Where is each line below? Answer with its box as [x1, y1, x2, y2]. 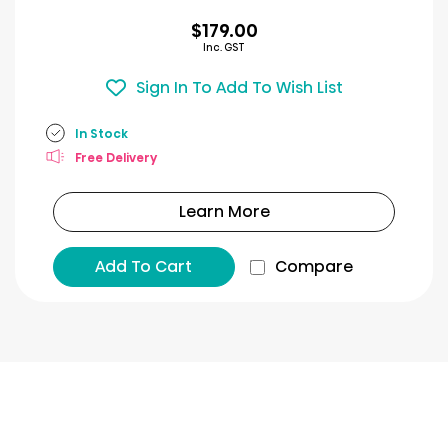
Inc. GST [203, 40, 245, 55]
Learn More [178, 200, 270, 223]
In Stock [75, 124, 128, 142]
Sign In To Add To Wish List [135, 75, 343, 99]
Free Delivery [75, 148, 157, 166]
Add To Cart [95, 255, 193, 278]
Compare [274, 255, 353, 278]
